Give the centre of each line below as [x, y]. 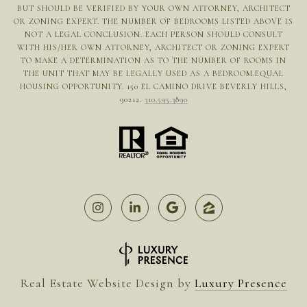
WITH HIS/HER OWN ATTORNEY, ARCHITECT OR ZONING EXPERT [153, 47]
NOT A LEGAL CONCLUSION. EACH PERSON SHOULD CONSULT [153, 34]
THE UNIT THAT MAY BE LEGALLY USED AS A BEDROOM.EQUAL [153, 73]
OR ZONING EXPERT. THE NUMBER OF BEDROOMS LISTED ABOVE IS [153, 21]
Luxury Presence [241, 283]
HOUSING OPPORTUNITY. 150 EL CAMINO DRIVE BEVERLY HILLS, [153, 86]
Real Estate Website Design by [107, 283]
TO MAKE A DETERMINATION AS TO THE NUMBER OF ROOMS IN [153, 60]
